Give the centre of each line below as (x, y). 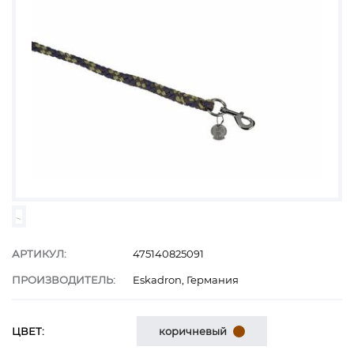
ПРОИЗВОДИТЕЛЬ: (64, 279)
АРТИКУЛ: (39, 253)
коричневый (193, 331)
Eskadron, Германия (186, 279)
